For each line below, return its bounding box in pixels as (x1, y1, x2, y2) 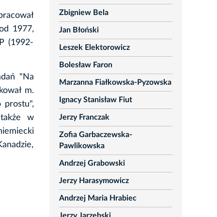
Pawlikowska (59, 142, 105, 150)
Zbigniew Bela (59, 9, 108, 17)
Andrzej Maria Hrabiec (59, 194, 137, 202)
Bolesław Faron (59, 61, 112, 69)
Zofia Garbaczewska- (59, 131, 132, 139)
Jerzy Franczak (59, 113, 109, 122)
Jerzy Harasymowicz (59, 177, 129, 185)
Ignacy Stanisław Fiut (59, 96, 132, 104)
